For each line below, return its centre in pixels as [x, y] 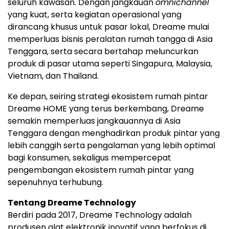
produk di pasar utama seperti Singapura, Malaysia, [110, 63]
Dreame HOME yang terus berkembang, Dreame [106, 108]
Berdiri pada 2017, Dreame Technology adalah [100, 215]
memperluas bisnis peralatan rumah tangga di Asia [110, 39]
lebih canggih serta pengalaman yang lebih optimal [111, 145]
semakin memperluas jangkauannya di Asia [94, 121]
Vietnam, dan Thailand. [53, 76]
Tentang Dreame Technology [73, 202]
